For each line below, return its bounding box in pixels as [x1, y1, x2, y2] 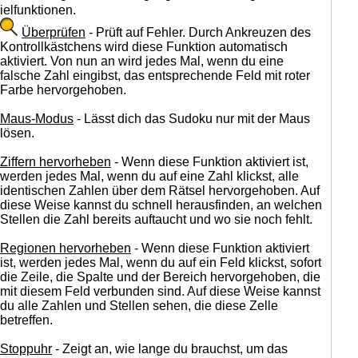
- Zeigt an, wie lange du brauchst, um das [52, 342, 288, 356]
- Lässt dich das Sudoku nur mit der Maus [74, 112, 310, 125]
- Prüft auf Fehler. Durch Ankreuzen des [86, 26, 311, 39]
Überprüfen [22, 26, 86, 39]
